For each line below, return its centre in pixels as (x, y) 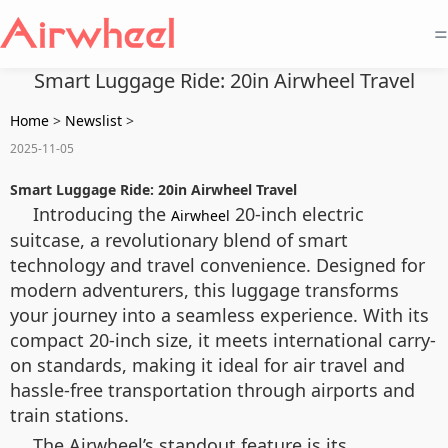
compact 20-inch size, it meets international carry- (223, 340)
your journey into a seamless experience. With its (219, 315)
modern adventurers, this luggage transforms (204, 290)
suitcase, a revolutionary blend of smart (179, 240)
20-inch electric (297, 214)
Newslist (93, 120)
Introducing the (102, 214)
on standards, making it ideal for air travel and (207, 365)
